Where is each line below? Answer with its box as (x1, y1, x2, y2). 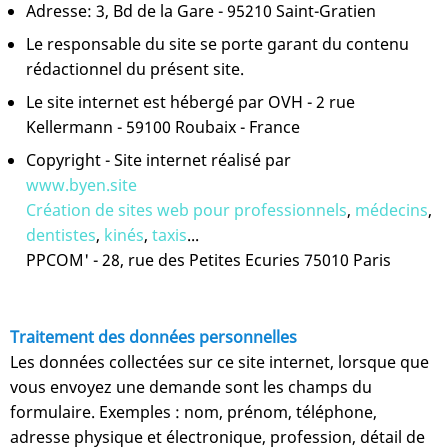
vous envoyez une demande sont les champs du (10, 375, 372, 398)
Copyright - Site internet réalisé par (26, 148, 291, 171)
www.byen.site (26, 173, 137, 196)
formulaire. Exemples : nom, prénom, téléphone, (10, 400, 377, 423)
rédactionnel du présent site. (26, 57, 244, 80)
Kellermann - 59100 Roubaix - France (26, 115, 300, 138)
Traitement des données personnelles (10, 325, 297, 348)
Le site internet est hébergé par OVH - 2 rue (26, 90, 355, 113)
